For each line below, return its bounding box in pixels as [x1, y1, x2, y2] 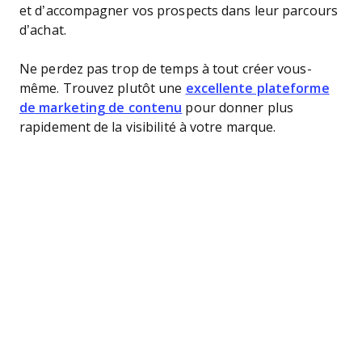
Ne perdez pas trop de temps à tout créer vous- [19, 62, 312, 76]
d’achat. [19, 23, 69, 37]
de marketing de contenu [19, 101, 183, 115]
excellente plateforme [185, 82, 330, 95]
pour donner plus [182, 101, 294, 115]
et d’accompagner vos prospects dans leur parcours [19, 4, 338, 18]
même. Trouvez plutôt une [19, 82, 186, 95]
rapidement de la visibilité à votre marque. [19, 120, 276, 134]
